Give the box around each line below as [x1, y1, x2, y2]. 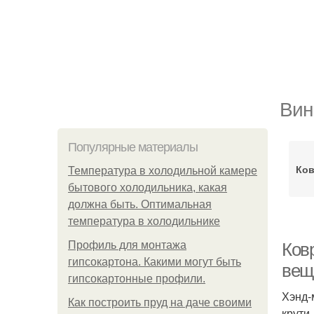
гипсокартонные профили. [68, 273, 205, 285]
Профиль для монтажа [68, 239, 186, 251]
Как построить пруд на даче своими [68, 296, 252, 308]
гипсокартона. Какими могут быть [68, 256, 241, 268]
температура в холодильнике [68, 215, 220, 227]
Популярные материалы [68, 140, 198, 154]
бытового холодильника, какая [68, 182, 227, 193]
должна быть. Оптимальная [68, 198, 212, 210]
